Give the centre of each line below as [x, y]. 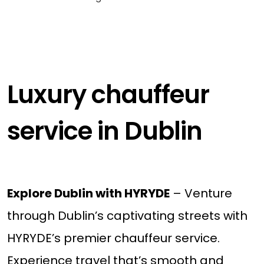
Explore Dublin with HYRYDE [88, 194]
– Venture [201, 194]
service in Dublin [104, 131]
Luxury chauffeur [108, 95]
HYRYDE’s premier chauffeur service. [113, 238]
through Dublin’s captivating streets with [127, 216]
